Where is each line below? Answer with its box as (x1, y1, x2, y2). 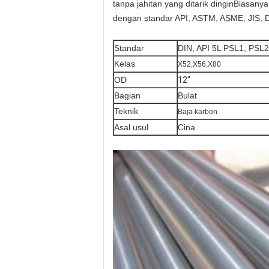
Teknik (114, 106, 138, 116)
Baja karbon (178, 107, 217, 116)
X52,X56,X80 (178, 60, 221, 68)
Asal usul (114, 122, 148, 132)
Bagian (114, 91, 141, 100)
